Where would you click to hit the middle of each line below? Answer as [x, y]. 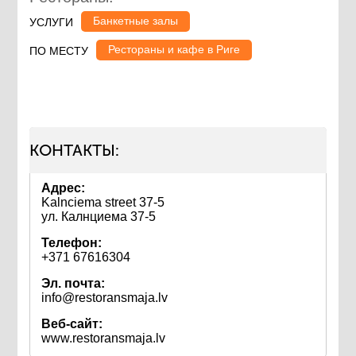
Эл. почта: [74, 283]
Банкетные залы [136, 21]
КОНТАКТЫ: [75, 150]
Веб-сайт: [72, 324]
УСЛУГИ [52, 22]
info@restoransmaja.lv [105, 298]
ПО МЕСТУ [59, 51]
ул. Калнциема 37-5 [99, 217]
